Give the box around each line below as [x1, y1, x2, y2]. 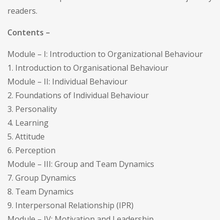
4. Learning [7, 117, 49, 128]
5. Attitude [7, 131, 45, 142]
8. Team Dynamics [7, 186, 74, 197]
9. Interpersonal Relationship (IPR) [7, 199, 134, 211]
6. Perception [7, 144, 55, 156]
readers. [7, 5, 37, 16]
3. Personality [7, 103, 57, 114]
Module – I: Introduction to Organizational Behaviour [7, 48, 203, 59]
